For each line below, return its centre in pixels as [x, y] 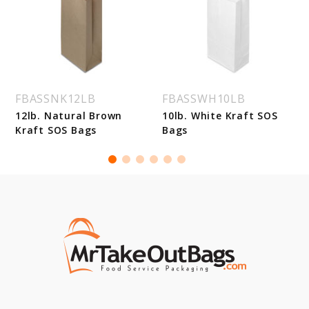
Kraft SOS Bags [56, 130]
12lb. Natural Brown [69, 116]
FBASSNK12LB [56, 99]
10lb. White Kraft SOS [220, 116]
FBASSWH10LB [204, 99]
